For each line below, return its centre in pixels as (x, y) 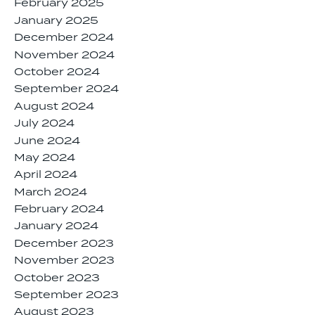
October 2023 (57, 278)
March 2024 (51, 192)
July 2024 (44, 124)
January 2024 (56, 227)
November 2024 (64, 55)
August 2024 (54, 107)
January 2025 (56, 21)
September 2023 (66, 296)
